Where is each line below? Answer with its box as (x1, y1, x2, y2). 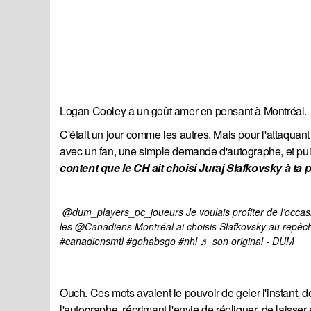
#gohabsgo (126, 234, 176, 249)
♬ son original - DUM (200, 234, 294, 249)
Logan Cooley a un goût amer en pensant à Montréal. (60, 103, 307, 119)
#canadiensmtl (60, 234, 124, 249)
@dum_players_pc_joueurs (62, 205, 183, 219)
